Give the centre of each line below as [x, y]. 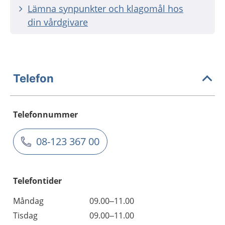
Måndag [28, 201]
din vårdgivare [58, 22]
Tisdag [25, 215]
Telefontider [37, 181]
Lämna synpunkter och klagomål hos [105, 9]
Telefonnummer [45, 115]
